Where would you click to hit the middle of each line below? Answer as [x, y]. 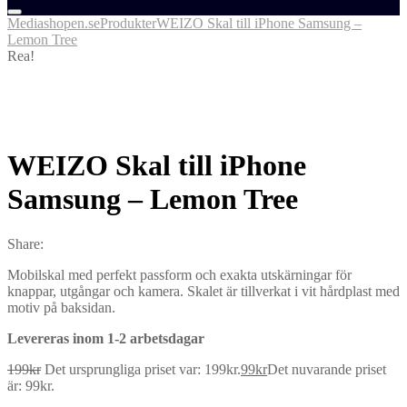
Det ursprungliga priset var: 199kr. [143, 369]
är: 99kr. [31, 385]
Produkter [128, 23]
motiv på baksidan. [61, 307]
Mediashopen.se [54, 23]
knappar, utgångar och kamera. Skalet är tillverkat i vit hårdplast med [203, 291]
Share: [25, 243]
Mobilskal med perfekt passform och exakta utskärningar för [179, 274]
